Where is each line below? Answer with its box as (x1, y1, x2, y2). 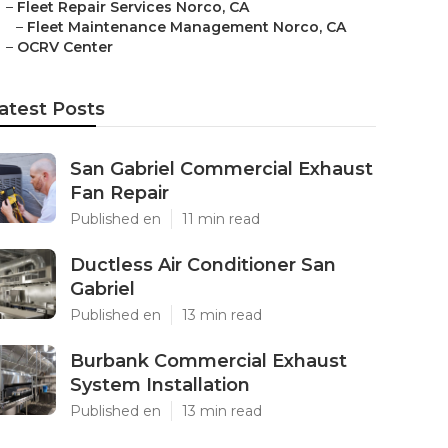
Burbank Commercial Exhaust (70, 350, 347, 372)
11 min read (182, 210, 260, 228)
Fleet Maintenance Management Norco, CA (27, 18, 346, 36)
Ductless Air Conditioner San (70, 254, 336, 276)
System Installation (70, 374, 250, 396)
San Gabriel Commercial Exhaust (70, 158, 373, 180)
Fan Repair (70, 182, 169, 204)
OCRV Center (17, 38, 113, 56)
